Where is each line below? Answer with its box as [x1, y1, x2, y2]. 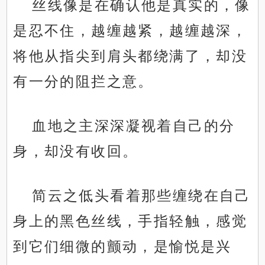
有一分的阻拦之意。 [13, 73, 154, 90]
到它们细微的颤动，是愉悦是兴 [13, 238, 232, 255]
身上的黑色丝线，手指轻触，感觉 [13, 213, 248, 230]
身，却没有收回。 [13, 143, 138, 160]
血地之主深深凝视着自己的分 [32, 118, 235, 134]
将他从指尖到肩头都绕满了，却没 [13, 48, 248, 64]
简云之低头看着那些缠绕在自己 [32, 188, 251, 204]
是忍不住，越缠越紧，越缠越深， [13, 22, 248, 39]
